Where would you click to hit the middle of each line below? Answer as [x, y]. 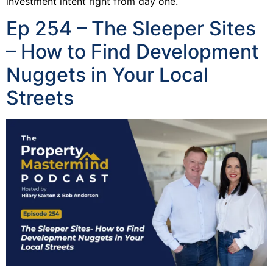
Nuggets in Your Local [107, 75]
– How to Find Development [133, 52]
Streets [40, 98]
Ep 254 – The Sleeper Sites [131, 29]
